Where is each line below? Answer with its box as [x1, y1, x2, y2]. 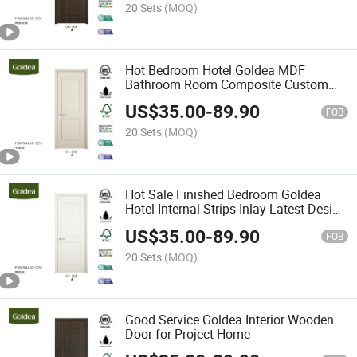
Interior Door [125, 214, 195, 233]
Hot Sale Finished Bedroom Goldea [125, 186, 322, 204]
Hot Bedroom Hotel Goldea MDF [125, 61, 306, 79]
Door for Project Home [125, 324, 251, 343]
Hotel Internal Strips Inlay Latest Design [125, 200, 347, 218]
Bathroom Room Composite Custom [125, 75, 329, 93]
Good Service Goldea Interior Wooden [125, 310, 335, 328]
